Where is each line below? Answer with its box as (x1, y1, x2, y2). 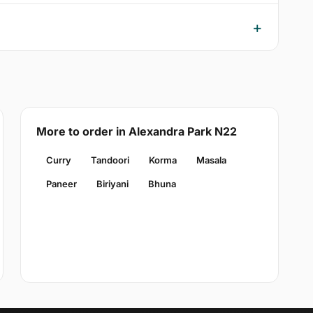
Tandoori (90, 154, 129, 166)
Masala (196, 154, 226, 166)
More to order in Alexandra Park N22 (36, 124, 237, 139)
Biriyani (96, 178, 129, 190)
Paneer (45, 178, 77, 190)
